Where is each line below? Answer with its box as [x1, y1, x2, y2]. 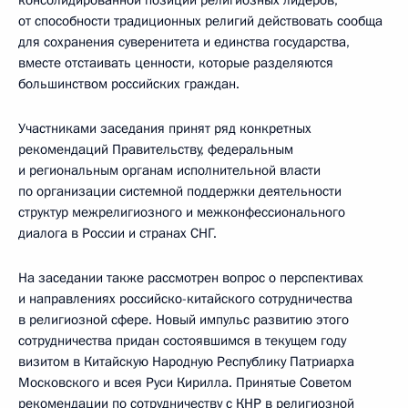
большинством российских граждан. [18, 75, 240, 93]
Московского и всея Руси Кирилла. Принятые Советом [18, 373, 352, 392]
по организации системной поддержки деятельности [18, 182, 342, 200]
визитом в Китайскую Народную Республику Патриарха [18, 352, 354, 371]
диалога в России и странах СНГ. [18, 224, 217, 242]
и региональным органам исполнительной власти [18, 161, 321, 179]
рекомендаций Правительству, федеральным [18, 140, 293, 158]
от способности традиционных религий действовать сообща [18, 12, 382, 30]
